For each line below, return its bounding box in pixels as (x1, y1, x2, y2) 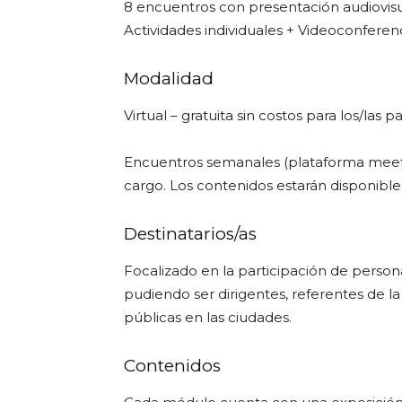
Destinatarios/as (124, 223, 257, 244)
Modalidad (124, 68, 214, 89)
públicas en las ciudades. (124, 309, 292, 326)
